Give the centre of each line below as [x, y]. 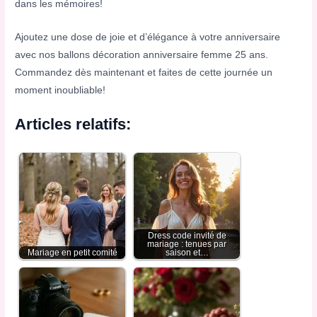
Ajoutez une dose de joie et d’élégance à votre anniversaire [148, 37]
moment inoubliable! [60, 90]
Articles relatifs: [73, 124]
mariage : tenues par [187, 244]
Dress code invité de [187, 235]
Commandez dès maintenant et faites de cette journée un [144, 72]
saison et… [187, 252]
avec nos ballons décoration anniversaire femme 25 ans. [142, 54]
